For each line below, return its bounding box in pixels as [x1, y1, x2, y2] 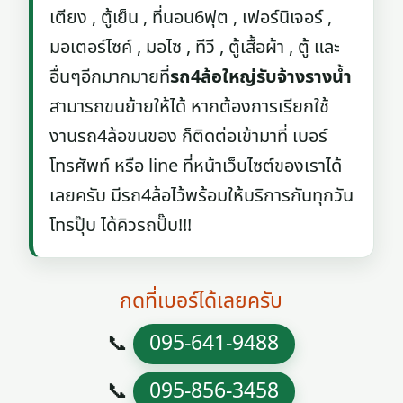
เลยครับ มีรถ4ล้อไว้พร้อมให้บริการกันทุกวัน [49, 183, 354, 210]
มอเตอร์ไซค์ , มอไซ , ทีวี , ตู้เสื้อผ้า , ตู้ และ [49, 34, 341, 61]
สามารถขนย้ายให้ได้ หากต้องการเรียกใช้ [49, 94, 330, 121]
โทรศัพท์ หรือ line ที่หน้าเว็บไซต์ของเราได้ [49, 153, 343, 180]
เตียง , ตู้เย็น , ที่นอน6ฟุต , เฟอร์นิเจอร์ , [49, 4, 333, 31]
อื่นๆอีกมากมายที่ [49, 64, 171, 91]
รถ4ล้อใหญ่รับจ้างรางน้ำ [170, 64, 353, 91]
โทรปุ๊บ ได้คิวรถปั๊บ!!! [49, 212, 193, 239]
